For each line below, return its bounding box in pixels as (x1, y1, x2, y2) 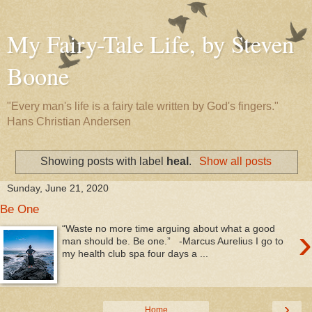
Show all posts (198, 155, 272, 167)
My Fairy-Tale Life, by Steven (7, 28, 294, 60)
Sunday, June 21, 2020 (7, 182, 109, 194)
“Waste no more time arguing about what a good (62, 223, 276, 235)
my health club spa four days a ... (62, 248, 209, 260)
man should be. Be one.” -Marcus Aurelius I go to (62, 235, 284, 247)
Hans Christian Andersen (7, 116, 131, 127)
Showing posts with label (40, 155, 167, 167)
